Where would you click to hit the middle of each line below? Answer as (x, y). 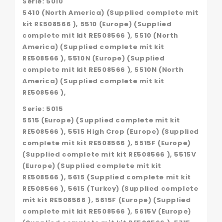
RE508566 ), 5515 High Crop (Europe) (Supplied (111, 131)
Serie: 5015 (43, 109)
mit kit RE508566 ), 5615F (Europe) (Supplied (107, 200)
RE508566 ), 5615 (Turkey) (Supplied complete (111, 188)
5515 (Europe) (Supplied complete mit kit (102, 120)
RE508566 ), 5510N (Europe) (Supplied (94, 58)
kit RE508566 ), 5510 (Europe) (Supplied (97, 24)
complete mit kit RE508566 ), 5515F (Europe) (107, 143)
